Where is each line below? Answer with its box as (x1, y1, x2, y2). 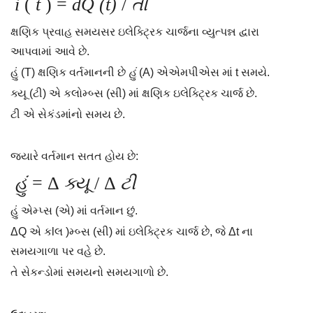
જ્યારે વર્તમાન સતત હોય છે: (10, 150, 138, 162)
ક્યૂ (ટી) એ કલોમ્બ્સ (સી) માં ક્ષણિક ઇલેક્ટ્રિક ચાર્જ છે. (10, 87, 257, 99)
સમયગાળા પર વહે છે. (10, 245, 105, 257)
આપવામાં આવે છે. (10, 45, 89, 57)
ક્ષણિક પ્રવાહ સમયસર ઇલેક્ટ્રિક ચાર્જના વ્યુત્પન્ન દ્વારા (10, 26, 259, 38)
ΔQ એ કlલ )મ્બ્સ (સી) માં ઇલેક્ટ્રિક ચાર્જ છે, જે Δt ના (10, 226, 253, 238)
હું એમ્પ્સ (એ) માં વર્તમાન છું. (10, 205, 138, 217)
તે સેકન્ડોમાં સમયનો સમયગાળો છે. (10, 266, 168, 278)
